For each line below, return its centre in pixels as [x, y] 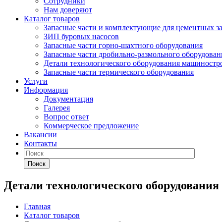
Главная [37, 206]
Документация [68, 99]
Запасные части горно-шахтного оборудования [123, 45]
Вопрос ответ [66, 117]
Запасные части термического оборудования [119, 72]
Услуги [36, 81]
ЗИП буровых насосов [81, 36]
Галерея [57, 108]
